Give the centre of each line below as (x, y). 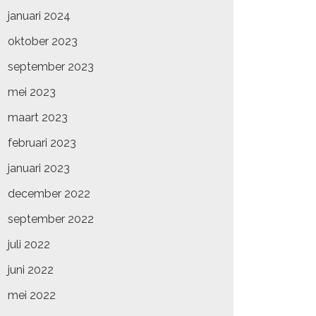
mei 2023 (32, 92)
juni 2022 (31, 270)
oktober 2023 (43, 41)
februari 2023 (42, 143)
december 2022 (49, 194)
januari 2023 (39, 168)
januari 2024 (39, 16)
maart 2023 (38, 117)
